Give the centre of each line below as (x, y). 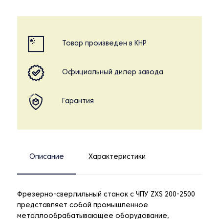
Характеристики (117, 157)
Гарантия (78, 102)
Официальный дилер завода (113, 73)
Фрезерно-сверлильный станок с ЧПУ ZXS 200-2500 (106, 195)
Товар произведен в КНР (104, 44)
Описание (47, 157)
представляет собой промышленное (83, 206)
